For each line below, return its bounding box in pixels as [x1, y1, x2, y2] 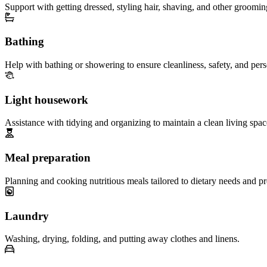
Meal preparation [5, 151, 91, 164]
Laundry [5, 209, 49, 222]
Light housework [5, 93, 88, 106]
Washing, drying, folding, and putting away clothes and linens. [5, 234, 240, 244]
